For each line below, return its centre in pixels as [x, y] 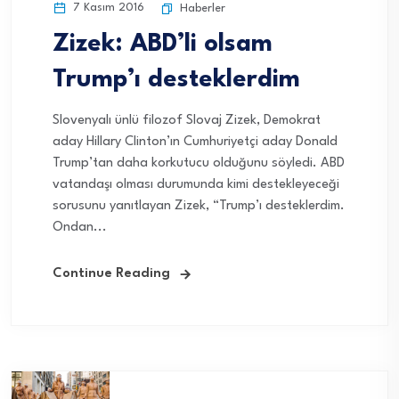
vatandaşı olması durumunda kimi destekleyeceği [196, 184]
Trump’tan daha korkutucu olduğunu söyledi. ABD [199, 163]
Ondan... [80, 227]
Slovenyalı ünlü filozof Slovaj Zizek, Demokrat [187, 120]
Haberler [203, 8]
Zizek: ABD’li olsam [163, 44]
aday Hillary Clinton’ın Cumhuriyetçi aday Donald [195, 142]
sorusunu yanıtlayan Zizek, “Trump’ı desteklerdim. [199, 206]
